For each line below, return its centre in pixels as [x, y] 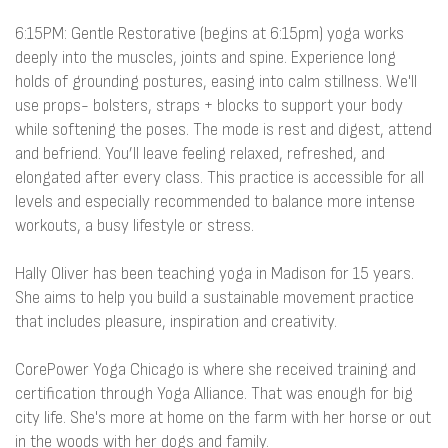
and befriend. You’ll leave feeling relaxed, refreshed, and [200, 153]
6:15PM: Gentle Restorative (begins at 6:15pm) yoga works [209, 33]
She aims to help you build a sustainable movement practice [214, 297]
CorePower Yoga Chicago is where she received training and [215, 369]
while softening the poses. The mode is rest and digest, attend [223, 129]
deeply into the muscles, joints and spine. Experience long [205, 57]
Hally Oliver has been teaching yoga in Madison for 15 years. [214, 273]
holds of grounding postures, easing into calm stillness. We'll [216, 81]
